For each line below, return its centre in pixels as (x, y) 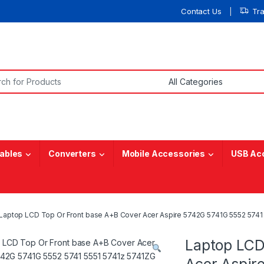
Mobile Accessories (164, 154)
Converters (72, 154)
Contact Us (201, 11)
